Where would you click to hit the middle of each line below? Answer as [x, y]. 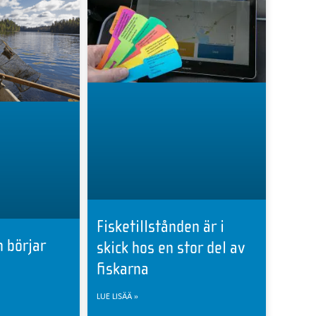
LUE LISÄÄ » [118, 297]
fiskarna [123, 269]
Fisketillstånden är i [161, 227]
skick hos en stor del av [171, 248]
